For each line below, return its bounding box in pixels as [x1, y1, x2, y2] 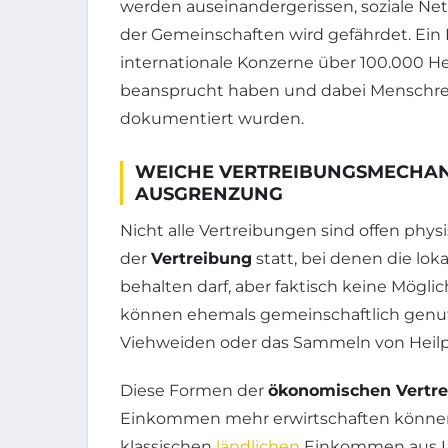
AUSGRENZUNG [135, 183, 283, 206]
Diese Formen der [120, 381, 268, 401]
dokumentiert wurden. [120, 109, 304, 129]
